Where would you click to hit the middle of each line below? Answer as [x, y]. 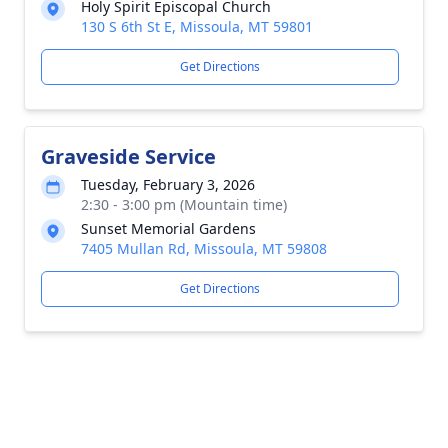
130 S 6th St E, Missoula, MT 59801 [197, 26]
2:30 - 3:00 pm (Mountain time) [184, 204]
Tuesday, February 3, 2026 [168, 184]
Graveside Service [128, 156]
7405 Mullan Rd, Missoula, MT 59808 [204, 248]
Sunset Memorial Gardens [168, 228]
